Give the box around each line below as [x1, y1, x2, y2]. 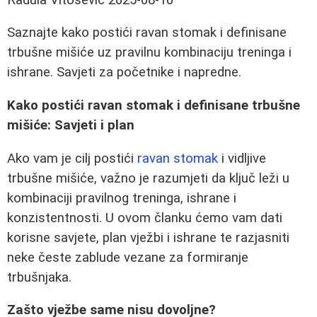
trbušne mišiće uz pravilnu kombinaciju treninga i [7, 45, 292, 61]
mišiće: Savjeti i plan [7, 117, 134, 134]
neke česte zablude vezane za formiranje [7, 249, 248, 265]
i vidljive [218, 150, 266, 166]
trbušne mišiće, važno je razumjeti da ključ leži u [7, 170, 289, 186]
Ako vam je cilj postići [7, 150, 137, 166]
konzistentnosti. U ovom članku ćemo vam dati [7, 209, 282, 226]
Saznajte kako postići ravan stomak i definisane [7, 25, 287, 41]
